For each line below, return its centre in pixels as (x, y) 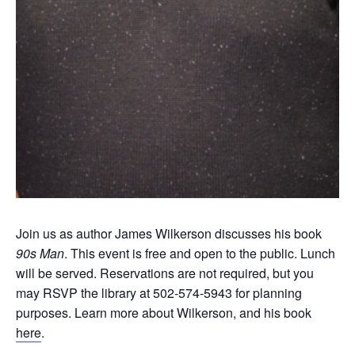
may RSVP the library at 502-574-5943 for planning (159, 293)
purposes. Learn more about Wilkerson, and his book (164, 313)
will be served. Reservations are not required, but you (165, 273)
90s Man (40, 253)
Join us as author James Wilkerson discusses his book (169, 233)
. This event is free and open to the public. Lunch (200, 253)
